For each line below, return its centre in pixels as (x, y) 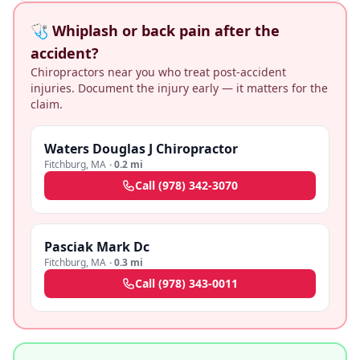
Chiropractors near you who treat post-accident (158, 72)
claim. (47, 104)
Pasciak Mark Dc (97, 247)
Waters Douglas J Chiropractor (141, 149)
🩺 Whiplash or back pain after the (155, 31)
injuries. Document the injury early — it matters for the (179, 88)
